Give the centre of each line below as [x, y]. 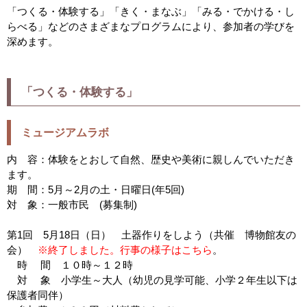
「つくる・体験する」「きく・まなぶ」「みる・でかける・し [151, 12]
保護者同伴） [38, 295]
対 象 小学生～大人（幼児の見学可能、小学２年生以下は [152, 280]
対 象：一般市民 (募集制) [72, 205]
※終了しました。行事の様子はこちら [125, 250]
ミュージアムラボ [65, 133]
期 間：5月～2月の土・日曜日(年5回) [96, 190]
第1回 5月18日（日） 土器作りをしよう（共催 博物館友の [151, 235]
